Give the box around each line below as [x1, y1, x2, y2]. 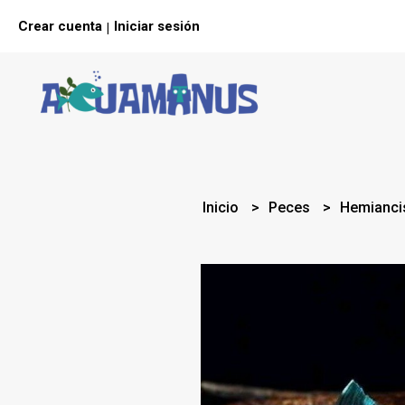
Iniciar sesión [114, 18, 200, 34]
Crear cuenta [18, 18, 102, 34]
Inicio [202, 199, 243, 216]
